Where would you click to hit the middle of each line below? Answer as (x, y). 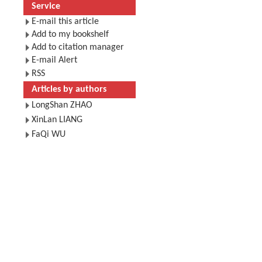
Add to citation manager (77, 47)
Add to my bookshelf (70, 35)
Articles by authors (69, 89)
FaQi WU (48, 135)
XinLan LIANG (57, 120)
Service (46, 6)
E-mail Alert (54, 60)
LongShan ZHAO (62, 105)
